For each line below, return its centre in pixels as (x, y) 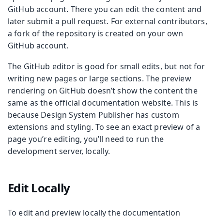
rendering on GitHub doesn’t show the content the (103, 90)
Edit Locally (39, 187)
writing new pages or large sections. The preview (100, 78)
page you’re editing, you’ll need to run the (86, 139)
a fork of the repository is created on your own (96, 33)
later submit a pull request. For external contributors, (108, 21)
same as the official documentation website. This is (103, 102)
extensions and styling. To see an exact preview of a (104, 127)
